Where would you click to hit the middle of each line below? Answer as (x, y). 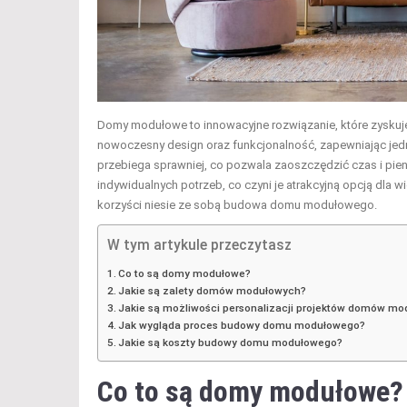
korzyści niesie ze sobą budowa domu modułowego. (237, 204)
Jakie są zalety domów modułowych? (213, 290)
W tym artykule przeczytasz (199, 245)
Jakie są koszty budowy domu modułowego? (231, 342)
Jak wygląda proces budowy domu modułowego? (242, 325)
